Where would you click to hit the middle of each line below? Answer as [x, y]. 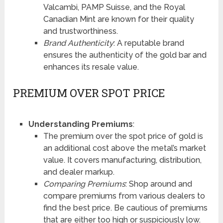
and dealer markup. [79, 172]
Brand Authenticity [78, 43]
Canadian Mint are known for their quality [118, 19]
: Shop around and [159, 184]
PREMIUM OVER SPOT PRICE [89, 93]
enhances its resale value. [91, 67]
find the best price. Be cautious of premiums [125, 208]
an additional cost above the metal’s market [124, 148]
